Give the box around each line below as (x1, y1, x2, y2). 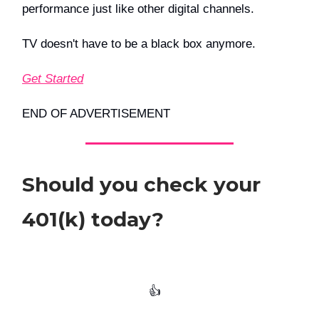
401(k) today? (22, 207, 164, 232)
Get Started (22, 72, 83, 86)
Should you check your (22, 172, 261, 197)
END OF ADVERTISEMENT (22, 107, 170, 121)
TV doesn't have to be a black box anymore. (22, 37, 256, 51)
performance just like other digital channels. (22, 2, 254, 16)
